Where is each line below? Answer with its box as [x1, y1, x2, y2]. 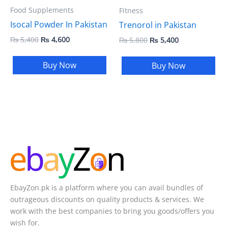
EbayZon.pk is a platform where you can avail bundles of [10, 182, 203, 192]
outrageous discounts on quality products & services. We [10, 194, 204, 204]
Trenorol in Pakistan [119, 19, 196, 31]
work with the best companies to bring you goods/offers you [10, 206, 214, 216]
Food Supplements [10, 5, 74, 15]
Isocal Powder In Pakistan [10, 19, 107, 31]
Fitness [119, 5, 143, 15]
